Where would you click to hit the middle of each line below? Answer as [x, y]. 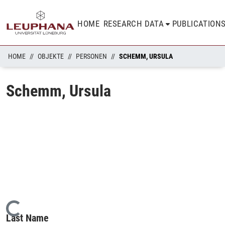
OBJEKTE [51, 56]
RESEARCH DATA [134, 24]
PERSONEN [91, 56]
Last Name [27, 218]
